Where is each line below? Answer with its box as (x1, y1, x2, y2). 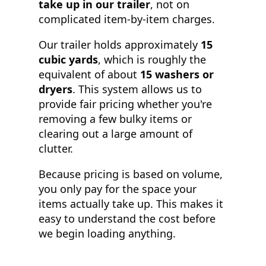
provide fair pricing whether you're (39, 96, 212, 111)
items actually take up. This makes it (39, 196, 223, 211)
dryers (39, 81, 72, 96)
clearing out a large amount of (39, 126, 192, 141)
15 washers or (140, 66, 214, 81)
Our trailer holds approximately (39, 37, 201, 52)
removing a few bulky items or (39, 111, 192, 126)
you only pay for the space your (39, 181, 197, 196)
